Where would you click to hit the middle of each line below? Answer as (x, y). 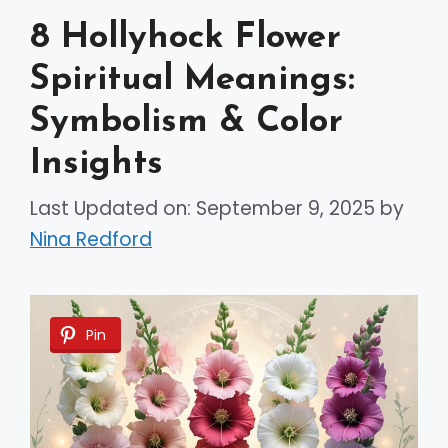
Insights (96, 164)
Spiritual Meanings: (192, 80)
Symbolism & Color (186, 122)
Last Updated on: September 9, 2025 (202, 209)
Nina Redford (91, 240)
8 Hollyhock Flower (185, 38)
